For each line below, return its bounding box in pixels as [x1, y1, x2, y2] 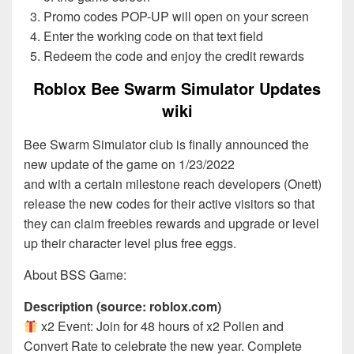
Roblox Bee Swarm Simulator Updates [33, 76, 321, 100]
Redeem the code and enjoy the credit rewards [43, 46, 304, 65]
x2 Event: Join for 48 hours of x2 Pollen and [38, 317, 284, 336]
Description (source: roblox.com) [24, 297, 221, 316]
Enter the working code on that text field [43, 26, 263, 45]
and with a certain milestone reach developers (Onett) [24, 175, 322, 194]
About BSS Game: [24, 265, 126, 284]
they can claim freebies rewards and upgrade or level [24, 214, 319, 233]
